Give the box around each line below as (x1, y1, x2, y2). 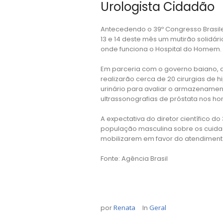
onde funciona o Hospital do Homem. (101, 44, 222, 54)
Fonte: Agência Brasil (101, 153, 168, 163)
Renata (113, 203, 135, 212)
